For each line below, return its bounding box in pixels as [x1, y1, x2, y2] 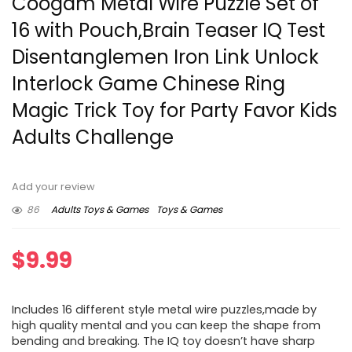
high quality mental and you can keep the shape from [12, 317, 321, 334]
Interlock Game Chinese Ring [12, 71, 285, 97]
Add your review [12, 180, 95, 194]
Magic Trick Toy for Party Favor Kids [12, 97, 337, 124]
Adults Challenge [12, 124, 174, 151]
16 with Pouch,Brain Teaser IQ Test [12, 17, 325, 44]
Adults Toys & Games [51, 203, 148, 217]
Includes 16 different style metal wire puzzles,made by [12, 302, 317, 318]
